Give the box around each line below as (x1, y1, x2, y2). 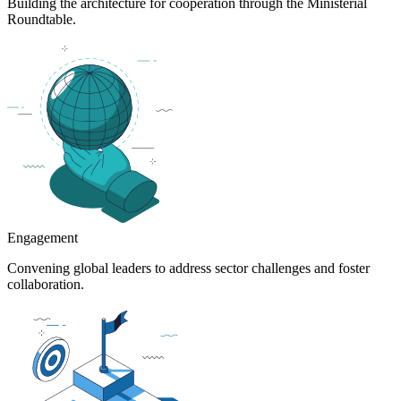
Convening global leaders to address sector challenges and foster (7, 260, 370, 277)
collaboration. (7, 277, 84, 293)
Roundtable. (7, 12, 76, 28)
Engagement (7, 230, 78, 246)
